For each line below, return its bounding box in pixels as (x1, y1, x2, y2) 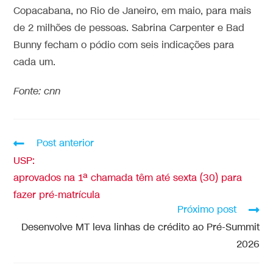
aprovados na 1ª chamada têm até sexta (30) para (13, 171, 243, 185)
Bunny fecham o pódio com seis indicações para (13, 38, 235, 52)
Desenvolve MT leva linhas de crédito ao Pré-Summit (21, 221, 260, 234)
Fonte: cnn (13, 85, 61, 98)
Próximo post (177, 203, 236, 216)
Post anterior (37, 136, 94, 150)
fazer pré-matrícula (13, 188, 101, 202)
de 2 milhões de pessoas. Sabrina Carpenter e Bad (13, 21, 245, 35)
